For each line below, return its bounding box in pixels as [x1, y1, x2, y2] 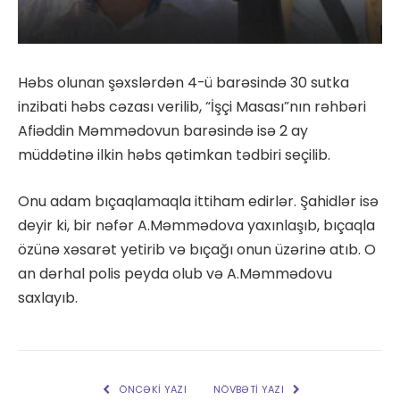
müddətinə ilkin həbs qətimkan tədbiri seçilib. [18, 145, 330, 165]
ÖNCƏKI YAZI [116, 381, 187, 396]
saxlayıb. [18, 287, 78, 308]
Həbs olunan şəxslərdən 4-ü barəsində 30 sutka [18, 72, 349, 93]
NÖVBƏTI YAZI [213, 381, 287, 396]
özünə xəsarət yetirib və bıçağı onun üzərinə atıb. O [18, 238, 376, 260]
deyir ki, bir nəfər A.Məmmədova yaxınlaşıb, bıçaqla [18, 214, 375, 236]
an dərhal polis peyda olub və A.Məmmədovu [18, 262, 332, 284]
